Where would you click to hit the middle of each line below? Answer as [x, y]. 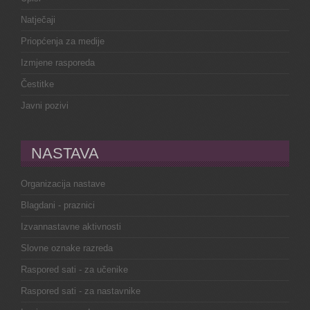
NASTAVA [65, 153]
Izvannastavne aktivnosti [71, 226]
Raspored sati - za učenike [74, 269]
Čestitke [37, 84]
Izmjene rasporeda [58, 62]
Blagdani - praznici [58, 205]
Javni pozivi [45, 105]
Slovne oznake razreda [67, 248]
